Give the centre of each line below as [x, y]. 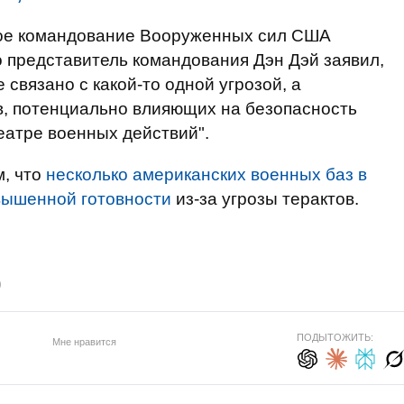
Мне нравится [84, 341]
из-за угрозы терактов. [265, 199]
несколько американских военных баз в [207, 174]
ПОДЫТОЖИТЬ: [335, 337]
